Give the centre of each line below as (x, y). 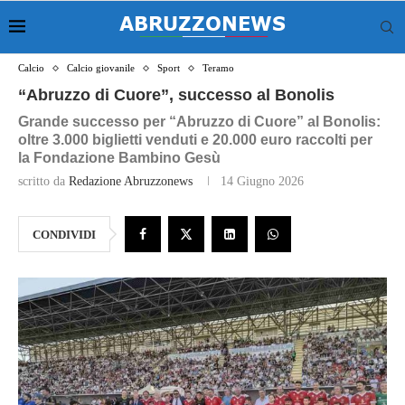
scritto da (43, 181)
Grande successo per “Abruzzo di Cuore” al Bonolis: (199, 122)
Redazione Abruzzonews (131, 181)
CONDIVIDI (64, 235)
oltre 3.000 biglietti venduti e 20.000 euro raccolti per (195, 140)
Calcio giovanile (101, 68)
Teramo (218, 68)
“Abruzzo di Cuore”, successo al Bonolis (176, 95)
